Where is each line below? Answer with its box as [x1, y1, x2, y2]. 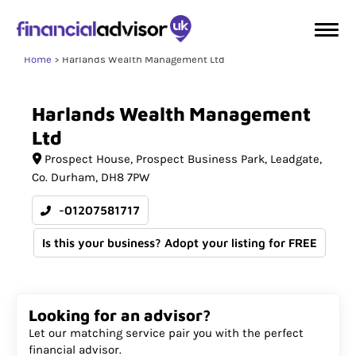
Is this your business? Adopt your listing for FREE [42, 236, 317, 250]
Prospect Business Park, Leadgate [135, 152, 319, 166]
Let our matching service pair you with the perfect [29, 326, 304, 340]
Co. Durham [32, 170, 95, 184]
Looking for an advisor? [29, 306, 211, 324]
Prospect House [44, 152, 130, 166]
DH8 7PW [101, 170, 149, 184]
